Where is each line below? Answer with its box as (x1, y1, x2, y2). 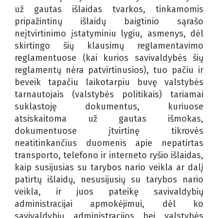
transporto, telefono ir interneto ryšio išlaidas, (15, 149, 203, 161)
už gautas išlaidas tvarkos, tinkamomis (15, 3, 203, 15)
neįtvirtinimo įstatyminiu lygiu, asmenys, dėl (15, 28, 203, 39)
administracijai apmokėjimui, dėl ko (15, 198, 203, 209)
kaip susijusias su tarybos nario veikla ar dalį (15, 162, 203, 173)
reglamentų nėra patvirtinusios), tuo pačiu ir (15, 64, 203, 75)
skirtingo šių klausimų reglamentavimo (15, 40, 203, 51)
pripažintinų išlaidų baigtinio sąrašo (15, 16, 203, 27)
